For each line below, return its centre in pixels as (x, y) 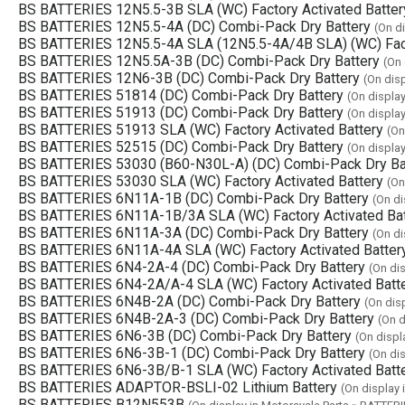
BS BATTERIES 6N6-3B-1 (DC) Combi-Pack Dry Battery (192, 353)
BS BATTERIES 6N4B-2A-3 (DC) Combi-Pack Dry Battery (196, 318)
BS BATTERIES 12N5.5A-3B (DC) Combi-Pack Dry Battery (199, 61)
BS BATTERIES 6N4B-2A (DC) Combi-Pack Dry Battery (189, 301)
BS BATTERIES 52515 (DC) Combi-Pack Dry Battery (181, 146)
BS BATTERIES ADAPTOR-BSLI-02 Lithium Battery (178, 387)
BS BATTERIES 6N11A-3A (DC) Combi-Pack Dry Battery (193, 232)
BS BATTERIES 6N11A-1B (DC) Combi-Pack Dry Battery (193, 198)
